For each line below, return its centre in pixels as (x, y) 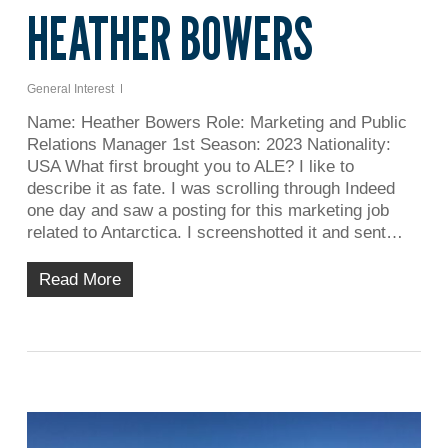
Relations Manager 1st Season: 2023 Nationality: (208, 144)
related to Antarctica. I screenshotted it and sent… (214, 232)
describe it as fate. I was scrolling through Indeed (210, 188)
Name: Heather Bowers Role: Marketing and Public (216, 122)
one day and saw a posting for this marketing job (207, 210)
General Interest (70, 88)
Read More (79, 279)
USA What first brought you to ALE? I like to (190, 166)
